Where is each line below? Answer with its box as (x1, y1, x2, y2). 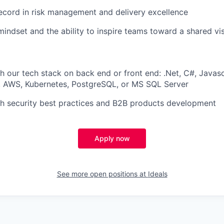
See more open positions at (56, 169, 148, 178)
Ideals (147, 169, 167, 178)
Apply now (94, 133, 130, 142)
